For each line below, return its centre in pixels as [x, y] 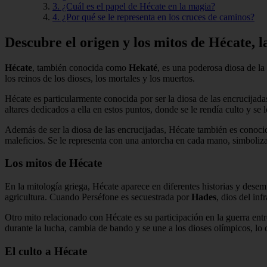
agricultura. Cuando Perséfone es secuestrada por [98, 197]
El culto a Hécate [46, 251]
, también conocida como [80, 67]
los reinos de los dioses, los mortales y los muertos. [100, 78]
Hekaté [143, 67]
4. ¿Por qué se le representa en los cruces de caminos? [153, 17]
